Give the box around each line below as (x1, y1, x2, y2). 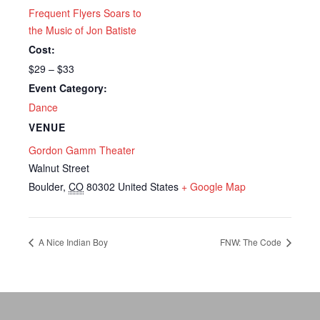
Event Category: (29, 80, 107, 95)
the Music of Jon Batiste (29, 22, 136, 37)
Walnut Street (29, 160, 89, 175)
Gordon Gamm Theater (29, 142, 135, 157)
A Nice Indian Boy (36, 235, 108, 248)
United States (118, 179, 179, 194)
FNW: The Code (220, 235, 284, 248)
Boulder (29, 179, 63, 194)
